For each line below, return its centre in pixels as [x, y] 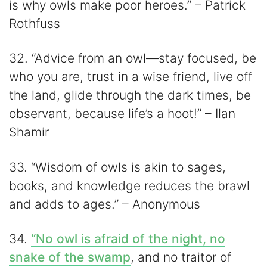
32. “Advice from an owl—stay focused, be [133, 58]
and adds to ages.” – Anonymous [105, 204]
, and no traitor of [181, 257]
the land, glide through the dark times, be [130, 95]
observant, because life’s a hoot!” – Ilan [122, 114]
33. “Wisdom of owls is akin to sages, [117, 167]
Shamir [29, 132]
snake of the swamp [70, 257]
